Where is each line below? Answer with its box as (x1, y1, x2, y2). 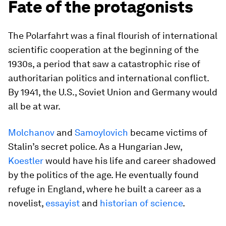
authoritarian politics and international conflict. (8, 72, 209, 83)
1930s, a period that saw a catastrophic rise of (8, 58, 200, 69)
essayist (45, 197, 80, 208)
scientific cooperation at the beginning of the (8, 44, 199, 55)
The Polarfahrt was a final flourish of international (8, 30, 217, 41)
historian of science (100, 197, 183, 208)
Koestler (8, 155, 43, 166)
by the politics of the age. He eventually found (8, 169, 199, 180)
